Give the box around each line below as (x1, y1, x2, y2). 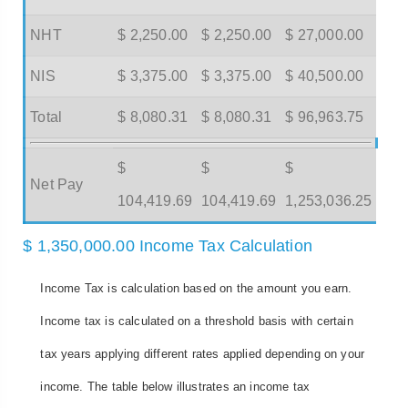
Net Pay (30, 176, 84, 192)
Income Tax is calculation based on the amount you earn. (40, 281, 352, 296)
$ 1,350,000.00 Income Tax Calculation (23, 236, 312, 255)
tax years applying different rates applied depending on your (40, 347, 365, 362)
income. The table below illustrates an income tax (40, 380, 311, 394)
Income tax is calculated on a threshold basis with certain (40, 314, 353, 329)
